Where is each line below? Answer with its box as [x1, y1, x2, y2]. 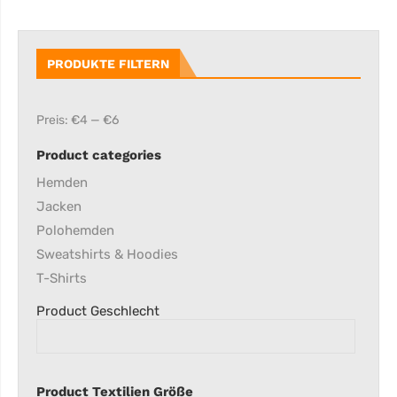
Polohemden [36, 222, 114, 238]
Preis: [36, 113, 71, 128]
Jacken [36, 198, 82, 214]
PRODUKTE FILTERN [47, 57, 169, 71]
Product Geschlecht [36, 303, 160, 319]
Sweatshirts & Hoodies [36, 246, 178, 262]
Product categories [36, 147, 161, 163]
